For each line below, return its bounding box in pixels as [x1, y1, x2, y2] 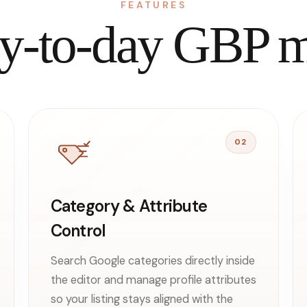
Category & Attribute [50, 195, 208, 217]
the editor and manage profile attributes [50, 272, 256, 287]
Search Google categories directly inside [50, 253, 255, 268]
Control [50, 219, 106, 241]
